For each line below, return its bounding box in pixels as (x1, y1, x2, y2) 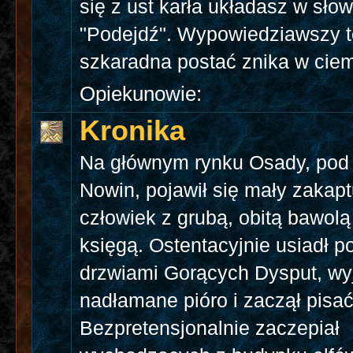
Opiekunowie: (80, 82, 203, 106)
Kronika (80, 114, 186, 147)
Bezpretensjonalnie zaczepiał (80, 318, 340, 340)
